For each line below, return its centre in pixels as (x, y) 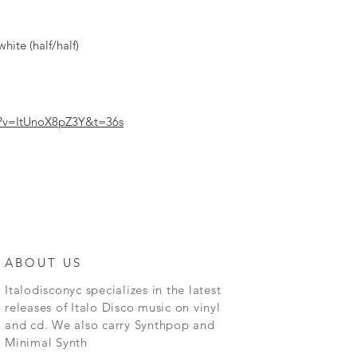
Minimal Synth (46, 342)
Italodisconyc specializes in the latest (113, 290)
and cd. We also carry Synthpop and (110, 325)
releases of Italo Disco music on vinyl (113, 307)
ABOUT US (43, 263)
